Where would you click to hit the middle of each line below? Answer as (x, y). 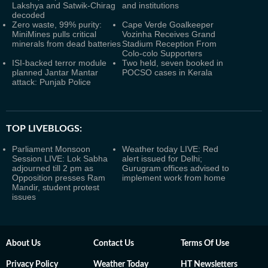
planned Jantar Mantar (55, 72)
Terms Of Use (205, 243)
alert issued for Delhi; (162, 159)
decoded (28, 15)
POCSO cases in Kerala (167, 72)
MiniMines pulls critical (54, 34)
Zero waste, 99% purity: (57, 25)
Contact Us (114, 243)
